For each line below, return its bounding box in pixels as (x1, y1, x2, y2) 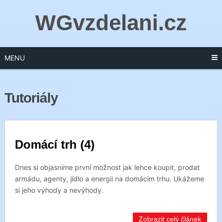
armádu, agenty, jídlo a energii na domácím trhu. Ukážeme (14, 174, 204, 183)
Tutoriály (4, 90, 58, 106)
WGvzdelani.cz (35, 10, 187, 35)
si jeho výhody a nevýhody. (14, 186, 104, 194)
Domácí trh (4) (14, 138, 95, 151)
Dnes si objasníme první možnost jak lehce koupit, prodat (14, 163, 200, 171)
